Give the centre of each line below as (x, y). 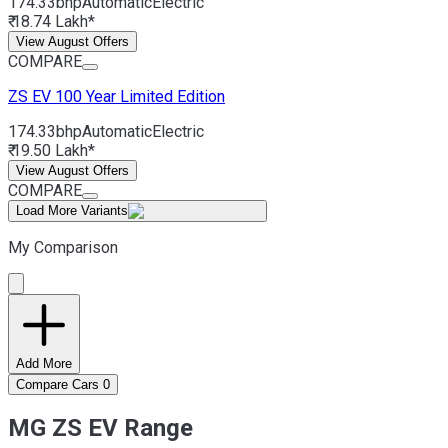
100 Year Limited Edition (140, 96)
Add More (44, 363)
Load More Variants (72, 210)
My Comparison (63, 247)
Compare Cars (57, 384)
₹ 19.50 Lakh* (51, 150)
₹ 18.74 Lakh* (51, 21)
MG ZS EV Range (100, 428)
